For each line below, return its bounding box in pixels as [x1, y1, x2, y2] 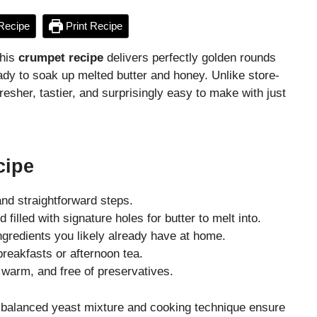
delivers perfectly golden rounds [103, 50, 276, 64]
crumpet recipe [18, 50, 103, 64]
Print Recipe [62, 19, 122, 32]
